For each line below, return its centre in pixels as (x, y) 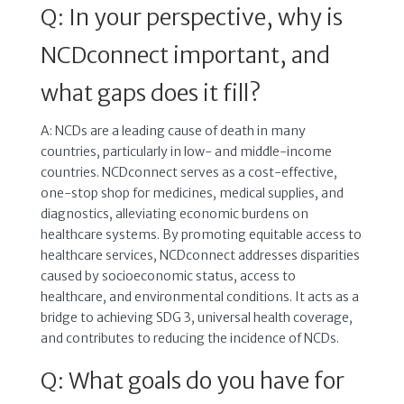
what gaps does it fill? (150, 92)
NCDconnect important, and (185, 55)
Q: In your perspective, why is (191, 17)
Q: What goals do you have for (192, 380)
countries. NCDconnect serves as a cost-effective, (188, 172)
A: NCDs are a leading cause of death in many (173, 130)
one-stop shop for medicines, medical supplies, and (192, 193)
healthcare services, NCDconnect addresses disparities (200, 255)
